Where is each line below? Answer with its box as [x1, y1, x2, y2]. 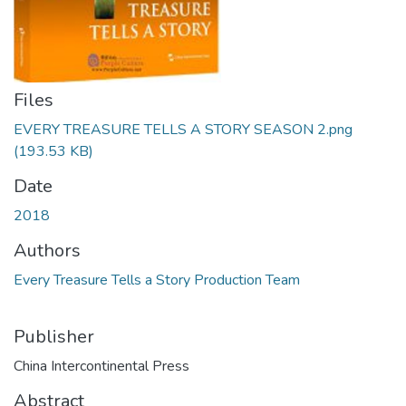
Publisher [14, 324, 94, 349]
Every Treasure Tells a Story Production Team [14, 270, 300, 290]
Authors [14, 238, 81, 263]
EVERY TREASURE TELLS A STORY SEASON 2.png [14, 120, 353, 140]
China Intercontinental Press [14, 356, 189, 376]
